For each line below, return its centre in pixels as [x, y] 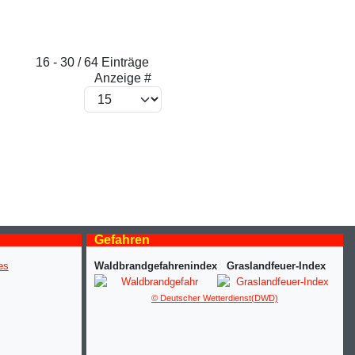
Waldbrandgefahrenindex [155, 266]
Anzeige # [123, 78]
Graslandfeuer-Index [276, 266]
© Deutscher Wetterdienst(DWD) [215, 298]
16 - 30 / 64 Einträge [92, 63]
